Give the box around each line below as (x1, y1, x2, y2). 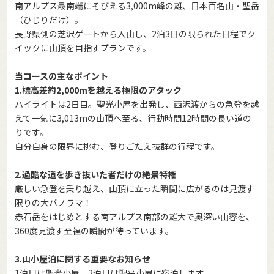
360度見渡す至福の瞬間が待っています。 (15, 224, 174, 237)
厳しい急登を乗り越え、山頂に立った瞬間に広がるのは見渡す (15, 182, 254, 194)
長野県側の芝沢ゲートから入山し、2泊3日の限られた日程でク (15, 27, 256, 40)
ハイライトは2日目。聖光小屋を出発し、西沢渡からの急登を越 (15, 97, 259, 110)
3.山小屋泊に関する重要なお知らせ (15, 252, 150, 265)
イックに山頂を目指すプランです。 (15, 41, 151, 54)
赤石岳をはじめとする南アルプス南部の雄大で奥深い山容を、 (15, 210, 254, 223)
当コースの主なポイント (15, 69, 108, 82)
